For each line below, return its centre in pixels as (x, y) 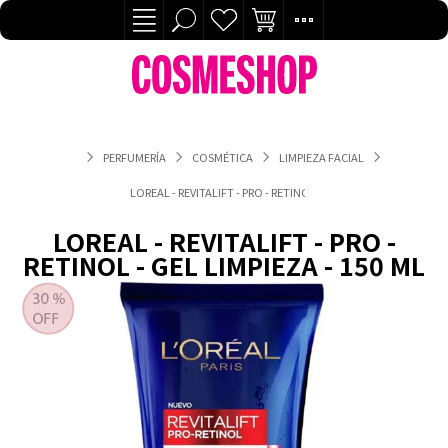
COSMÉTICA (222, 156)
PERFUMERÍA (134, 156)
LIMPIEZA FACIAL (321, 156)
